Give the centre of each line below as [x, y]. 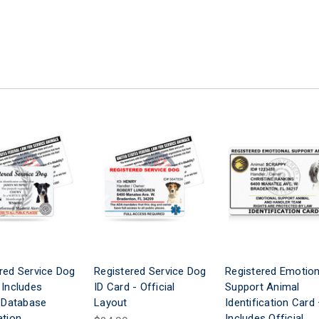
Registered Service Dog [150, 271]
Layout [111, 302]
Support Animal [262, 287]
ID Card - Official [135, 287]
